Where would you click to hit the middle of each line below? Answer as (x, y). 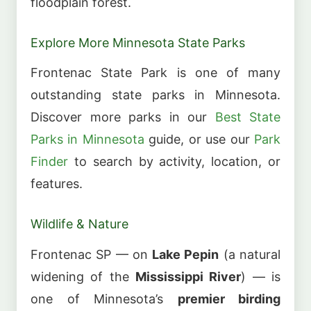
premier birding (229, 299)
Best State (247, 117)
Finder (49, 162)
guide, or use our (199, 140)
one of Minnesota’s (104, 299)
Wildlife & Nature (79, 224)
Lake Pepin (186, 254)
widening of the (83, 276)
